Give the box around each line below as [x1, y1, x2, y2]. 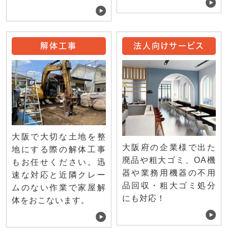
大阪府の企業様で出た [122, 142, 216, 152]
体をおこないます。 [12, 195, 90, 205]
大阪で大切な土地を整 [12, 132, 106, 141]
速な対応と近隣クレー [12, 170, 106, 179]
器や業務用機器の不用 [122, 168, 216, 177]
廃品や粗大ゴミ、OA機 [122, 155, 216, 164]
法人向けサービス [133, 41, 205, 50]
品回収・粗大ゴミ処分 [122, 181, 216, 190]
